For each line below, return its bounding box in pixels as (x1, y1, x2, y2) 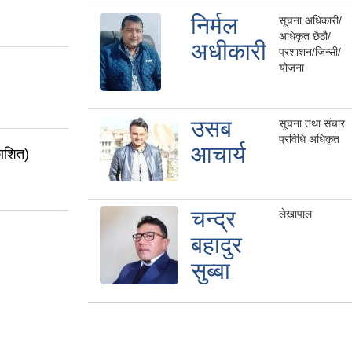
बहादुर (191, 232, 242, 258)
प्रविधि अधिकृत (279, 133, 339, 146)
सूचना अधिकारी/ (279, 14, 342, 27)
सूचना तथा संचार (279, 117, 345, 130)
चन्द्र (191, 206, 236, 233)
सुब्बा (191, 258, 230, 284)
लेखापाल (279, 207, 312, 221)
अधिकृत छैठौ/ (279, 30, 331, 43)
